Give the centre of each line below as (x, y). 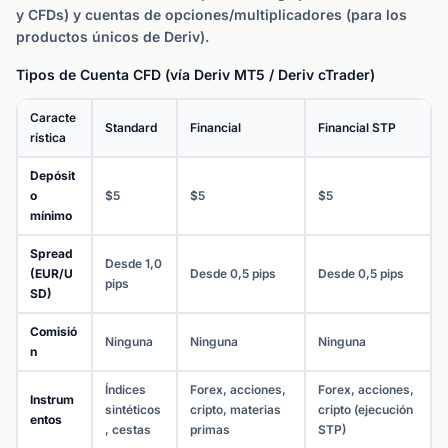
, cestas (128, 429)
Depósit (52, 175)
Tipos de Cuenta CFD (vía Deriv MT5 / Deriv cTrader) (195, 74)
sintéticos (133, 409)
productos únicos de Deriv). (112, 36)
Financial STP (357, 127)
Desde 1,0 (133, 263)
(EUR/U (51, 273)
